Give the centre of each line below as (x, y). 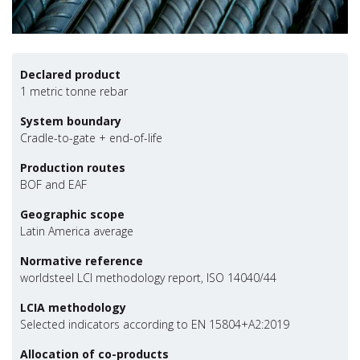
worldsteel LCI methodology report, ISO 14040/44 (148, 278)
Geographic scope (72, 215)
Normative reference (82, 261)
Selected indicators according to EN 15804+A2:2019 (155, 325)
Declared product (70, 75)
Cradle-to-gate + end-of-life (91, 138)
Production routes (73, 168)
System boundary (71, 121)
